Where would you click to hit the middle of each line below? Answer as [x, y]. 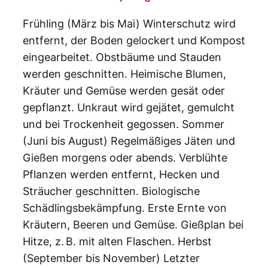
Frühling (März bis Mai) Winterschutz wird [129, 24]
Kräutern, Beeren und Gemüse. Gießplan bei [133, 225]
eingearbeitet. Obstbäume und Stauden [122, 57]
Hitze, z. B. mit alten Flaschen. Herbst [117, 242]
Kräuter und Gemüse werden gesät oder [124, 91]
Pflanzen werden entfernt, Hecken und [121, 175]
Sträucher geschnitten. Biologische [111, 191]
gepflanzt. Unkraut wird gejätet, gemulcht [129, 108]
